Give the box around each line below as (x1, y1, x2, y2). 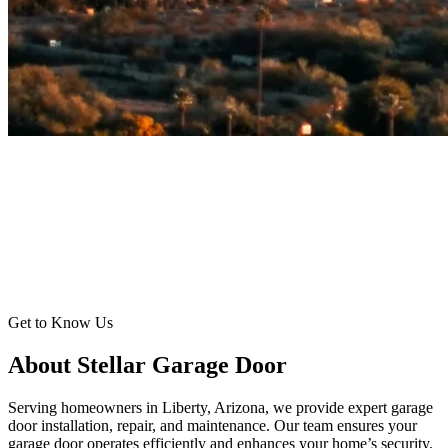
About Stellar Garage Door (8, 351, 287, 378)
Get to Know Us (8, 313, 113, 331)
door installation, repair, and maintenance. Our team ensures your (8, 416, 417, 434)
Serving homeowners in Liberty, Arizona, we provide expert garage (8, 398, 433, 416)
